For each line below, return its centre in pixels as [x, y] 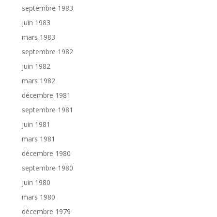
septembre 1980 [47, 168]
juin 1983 [36, 23]
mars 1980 [38, 197]
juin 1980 [36, 183]
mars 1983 [38, 37]
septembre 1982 [47, 52]
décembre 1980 [46, 154]
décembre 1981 [46, 95]
